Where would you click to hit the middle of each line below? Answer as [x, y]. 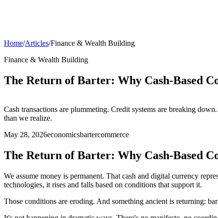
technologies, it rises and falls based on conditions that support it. [103, 184]
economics [64, 134]
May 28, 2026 [26, 134]
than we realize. [28, 118]
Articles [37, 43]
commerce [113, 134]
